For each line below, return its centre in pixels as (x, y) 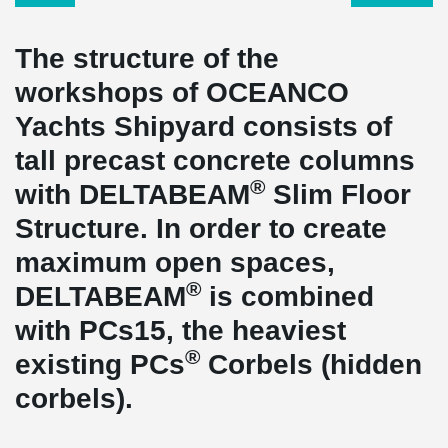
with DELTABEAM (132, 194)
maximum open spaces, (175, 262)
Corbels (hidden (311, 364)
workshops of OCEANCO (182, 92)
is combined (287, 296)
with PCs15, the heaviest (180, 330)
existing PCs (100, 364)
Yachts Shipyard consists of (203, 126)
